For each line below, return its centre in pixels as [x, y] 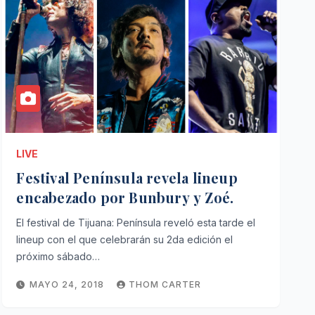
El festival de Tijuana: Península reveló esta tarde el [136, 223]
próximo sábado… [58, 256]
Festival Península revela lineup [127, 178]
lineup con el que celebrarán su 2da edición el [125, 239]
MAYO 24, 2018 [69, 284]
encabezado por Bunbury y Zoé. [125, 197]
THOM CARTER [165, 284]
